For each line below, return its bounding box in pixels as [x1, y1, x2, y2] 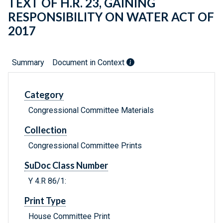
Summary [12, 58, 44, 68]
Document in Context [52, 58, 126, 68]
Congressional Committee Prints [28, 141, 142, 151]
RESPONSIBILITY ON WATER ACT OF [8, 9, 214, 24]
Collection [24, 124, 67, 136]
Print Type [24, 195, 66, 207]
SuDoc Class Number [24, 160, 108, 171]
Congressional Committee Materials [28, 106, 154, 115]
